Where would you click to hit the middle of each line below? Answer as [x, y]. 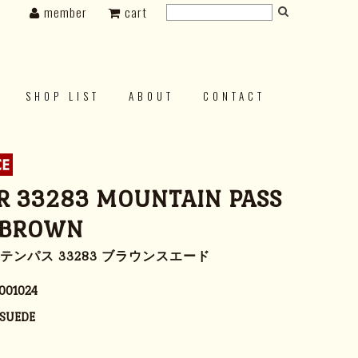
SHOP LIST [63, 96]
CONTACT [234, 96]
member [66, 12]
